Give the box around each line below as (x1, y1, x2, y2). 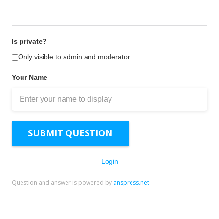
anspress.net (113, 178, 149, 187)
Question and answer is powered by (12, 178, 113, 187)
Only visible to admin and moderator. (18, 52, 131, 61)
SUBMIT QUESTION (28, 127, 113, 139)
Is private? (12, 37, 47, 45)
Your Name (12, 73, 47, 81)
